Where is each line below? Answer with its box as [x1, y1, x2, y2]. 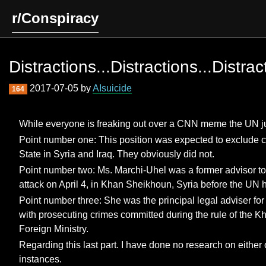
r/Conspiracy [12, 10, 99, 26]
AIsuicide [92, 83, 132, 93]
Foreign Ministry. [19, 224, 88, 234]
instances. [19, 254, 62, 264]
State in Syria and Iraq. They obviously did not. [19, 149, 214, 159]
